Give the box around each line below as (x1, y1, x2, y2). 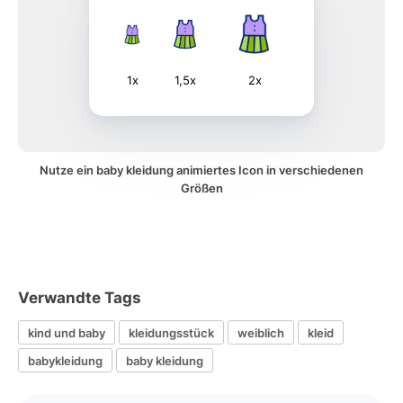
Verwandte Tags (18, 289, 141, 307)
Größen (180, 181, 223, 195)
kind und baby (28, 325, 105, 340)
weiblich (237, 325, 284, 340)
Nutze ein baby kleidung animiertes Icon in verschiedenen (40, 163, 363, 177)
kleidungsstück (129, 325, 214, 340)
